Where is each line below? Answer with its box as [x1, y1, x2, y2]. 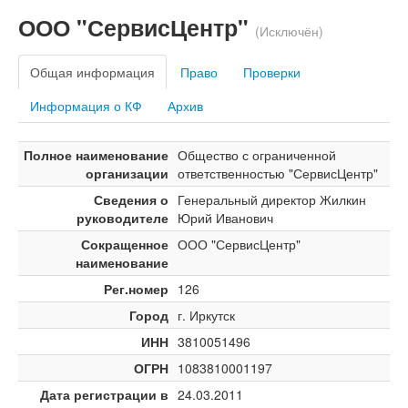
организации [86, 164, 168, 182]
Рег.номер [104, 280, 168, 298]
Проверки [243, 63, 301, 81]
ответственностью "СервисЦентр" [178, 164, 378, 182]
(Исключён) [255, 22, 323, 40]
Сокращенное [81, 235, 168, 253]
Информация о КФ [30, 97, 142, 115]
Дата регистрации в [40, 385, 168, 403]
